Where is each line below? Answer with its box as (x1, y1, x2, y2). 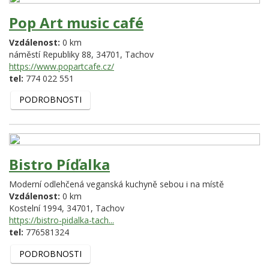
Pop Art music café (9, 12, 144, 32)
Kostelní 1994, (9, 202, 67, 214)
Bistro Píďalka (9, 154, 110, 175)
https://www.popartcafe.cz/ (9, 60, 114, 72)
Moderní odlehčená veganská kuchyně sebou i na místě (9, 178, 224, 190)
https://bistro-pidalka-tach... (9, 214, 114, 226)
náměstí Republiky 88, (9, 48, 96, 60)
